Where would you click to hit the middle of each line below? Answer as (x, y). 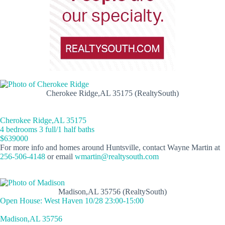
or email (60, 156)
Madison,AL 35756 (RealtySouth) (113, 191)
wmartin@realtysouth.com (117, 156)
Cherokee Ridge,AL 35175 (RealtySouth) (113, 93)
